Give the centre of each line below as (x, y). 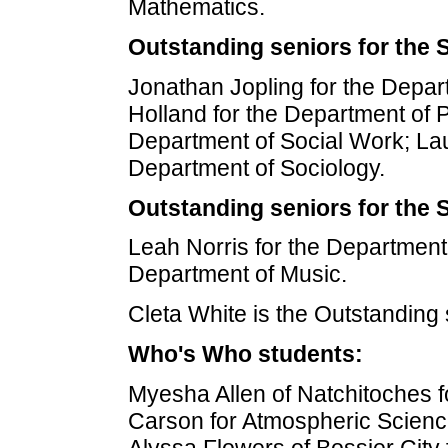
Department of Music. (237, 274)
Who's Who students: (245, 353)
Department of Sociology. (256, 167)
